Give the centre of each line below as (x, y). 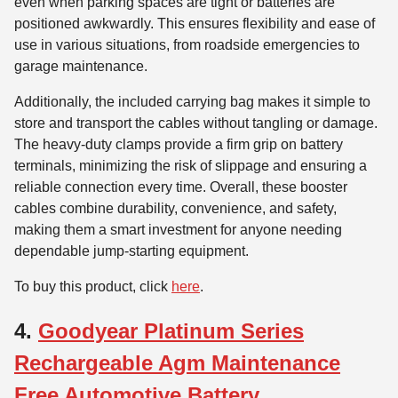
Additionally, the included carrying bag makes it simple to (192, 102)
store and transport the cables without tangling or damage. (196, 123)
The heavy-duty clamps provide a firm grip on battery (179, 145)
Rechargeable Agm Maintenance (177, 363)
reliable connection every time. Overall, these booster (181, 187)
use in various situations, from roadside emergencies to (187, 45)
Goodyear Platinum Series (171, 331)
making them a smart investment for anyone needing (178, 230)
